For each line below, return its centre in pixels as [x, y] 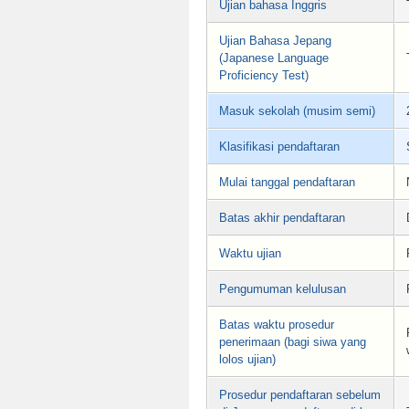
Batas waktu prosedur [277, 325]
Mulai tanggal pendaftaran [287, 183]
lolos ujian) [247, 360]
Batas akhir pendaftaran [282, 218]
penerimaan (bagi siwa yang [293, 342]
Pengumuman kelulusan [283, 289]
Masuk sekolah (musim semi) [297, 111]
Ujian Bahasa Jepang [275, 41]
